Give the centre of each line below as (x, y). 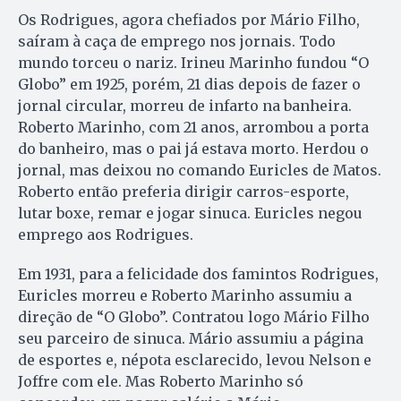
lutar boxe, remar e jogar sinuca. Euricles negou (190, 213)
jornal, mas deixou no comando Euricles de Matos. (200, 170)
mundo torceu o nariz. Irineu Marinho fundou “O (193, 62)
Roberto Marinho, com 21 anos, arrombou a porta (193, 127)
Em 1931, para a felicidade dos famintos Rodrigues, (198, 273)
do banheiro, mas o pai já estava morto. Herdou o (193, 148)
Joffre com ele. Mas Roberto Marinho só (161, 381)
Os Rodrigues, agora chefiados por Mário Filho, (189, 19)
